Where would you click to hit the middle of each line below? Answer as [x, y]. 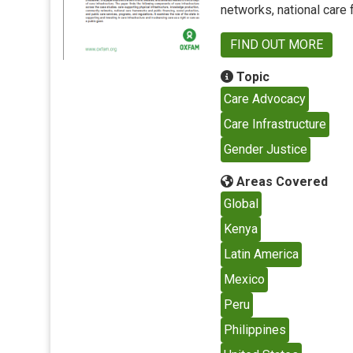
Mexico [244, 279]
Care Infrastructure [275, 124]
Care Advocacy [265, 99]
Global [241, 204]
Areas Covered [281, 182]
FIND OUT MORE [277, 45]
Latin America [261, 254]
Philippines [255, 330]
